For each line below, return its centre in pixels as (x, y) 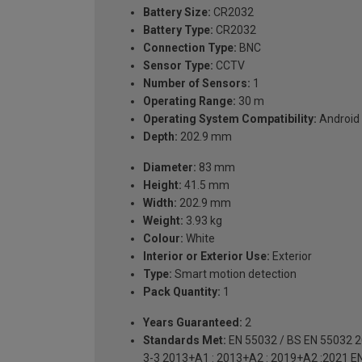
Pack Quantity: (182, 291)
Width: (160, 202)
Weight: (163, 220)
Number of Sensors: (197, 83)
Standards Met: (185, 340)
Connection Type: (190, 47)
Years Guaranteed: (193, 322)
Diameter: (170, 167)
